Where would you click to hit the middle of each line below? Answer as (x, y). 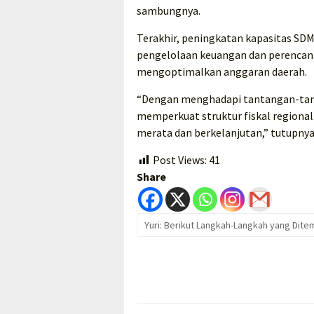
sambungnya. (169, 11)
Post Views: (180, 160)
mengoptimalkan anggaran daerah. (222, 72)
